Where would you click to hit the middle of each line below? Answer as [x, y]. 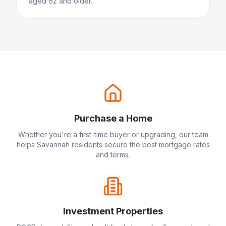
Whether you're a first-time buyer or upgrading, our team [113, 134]
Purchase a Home [113, 118]
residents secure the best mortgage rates [139, 145]
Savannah [53, 145]
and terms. [113, 155]
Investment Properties [113, 211]
